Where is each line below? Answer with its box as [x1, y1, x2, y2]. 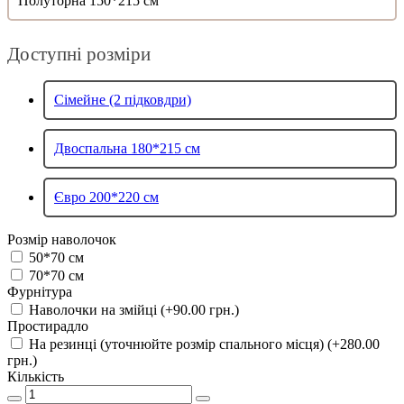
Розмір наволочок [7, 232, 116, 248]
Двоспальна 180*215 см [54, 141, 200, 157]
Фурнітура [7, 284, 72, 300]
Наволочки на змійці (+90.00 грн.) [29, 302, 239, 318]
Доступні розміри [7, 43, 151, 66]
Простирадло [7, 318, 88, 335]
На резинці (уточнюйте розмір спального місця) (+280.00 [29, 336, 380, 353]
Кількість [7, 369, 64, 385]
